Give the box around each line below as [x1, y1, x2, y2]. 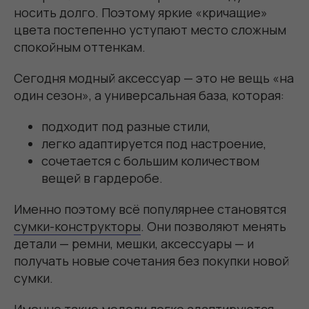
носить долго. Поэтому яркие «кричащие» [14, 4, 268, 21]
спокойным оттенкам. [14, 39, 146, 55]
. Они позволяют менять [141, 218, 286, 235]
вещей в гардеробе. [41, 170, 163, 186]
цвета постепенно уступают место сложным [14, 21, 286, 38]
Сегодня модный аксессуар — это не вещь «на [14, 70, 294, 86]
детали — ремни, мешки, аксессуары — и [14, 235, 254, 252]
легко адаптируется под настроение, [41, 135, 266, 152]
